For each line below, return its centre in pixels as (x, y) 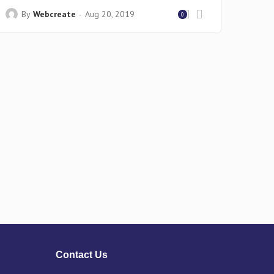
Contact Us (82, 255)
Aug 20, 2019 (110, 14)
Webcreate (55, 14)
